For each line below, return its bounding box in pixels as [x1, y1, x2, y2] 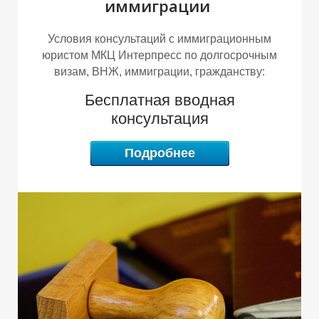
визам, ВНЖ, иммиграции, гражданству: [54, 65, 265, 78]
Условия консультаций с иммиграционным [48, 32, 271, 45]
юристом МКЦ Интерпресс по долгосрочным [42, 48, 277, 61]
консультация [110, 109, 209, 127]
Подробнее [124, 145, 195, 160]
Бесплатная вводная [84, 90, 235, 109]
